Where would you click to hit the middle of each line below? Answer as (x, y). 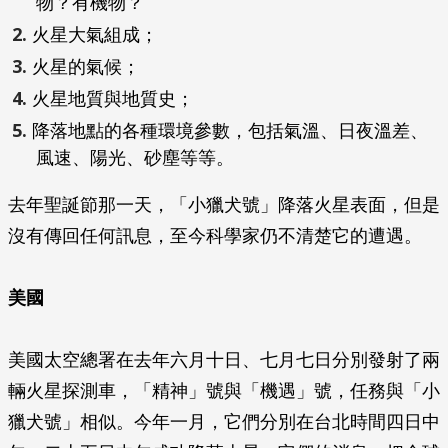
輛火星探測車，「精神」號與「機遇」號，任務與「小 (224, 391)
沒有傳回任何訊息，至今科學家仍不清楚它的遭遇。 (215, 236)
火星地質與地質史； (113, 99)
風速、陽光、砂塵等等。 (135, 158)
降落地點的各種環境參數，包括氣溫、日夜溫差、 (230, 131)
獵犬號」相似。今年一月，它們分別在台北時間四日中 (224, 422)
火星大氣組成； (95, 35)
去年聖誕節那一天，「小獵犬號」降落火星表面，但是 (224, 205)
